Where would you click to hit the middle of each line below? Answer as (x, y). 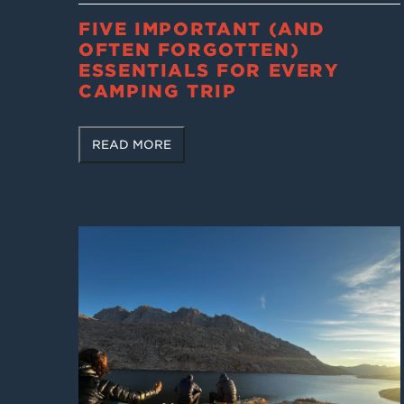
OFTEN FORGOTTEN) (189, 50)
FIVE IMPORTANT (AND (202, 29)
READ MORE (132, 145)
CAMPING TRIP (158, 91)
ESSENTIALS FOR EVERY (209, 70)
